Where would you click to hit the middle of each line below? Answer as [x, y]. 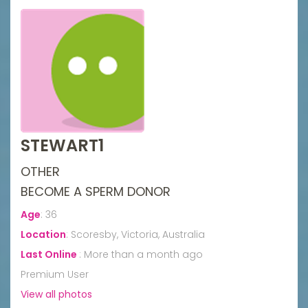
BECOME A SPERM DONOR [96, 191]
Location [43, 234]
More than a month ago [143, 254]
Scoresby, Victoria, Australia [138, 234]
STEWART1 [62, 145]
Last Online [50, 254]
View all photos [56, 294]
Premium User [55, 274]
